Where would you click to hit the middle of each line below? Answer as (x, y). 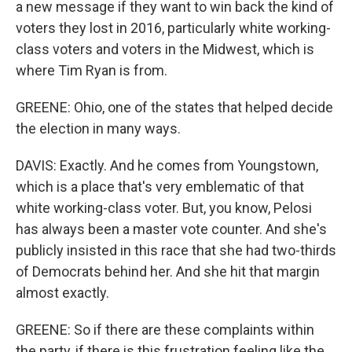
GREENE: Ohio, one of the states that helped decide (174, 107)
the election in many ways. (98, 128)
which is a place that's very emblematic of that (160, 187)
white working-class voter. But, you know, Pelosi (164, 208)
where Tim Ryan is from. (92, 70)
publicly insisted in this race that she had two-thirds (176, 250)
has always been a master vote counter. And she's (171, 229)
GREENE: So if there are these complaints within (165, 330)
